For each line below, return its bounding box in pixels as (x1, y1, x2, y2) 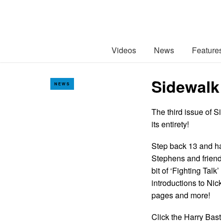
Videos (111, 44, 136, 56)
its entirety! (151, 118, 189, 130)
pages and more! (151, 189, 210, 201)
